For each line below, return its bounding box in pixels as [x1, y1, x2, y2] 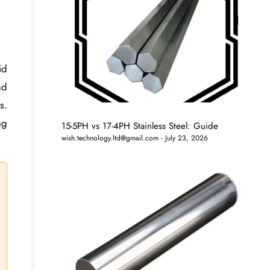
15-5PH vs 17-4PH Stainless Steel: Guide [61, 119, 219, 133]
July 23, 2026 [163, 133, 209, 144]
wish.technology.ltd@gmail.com [61, 133, 159, 144]
